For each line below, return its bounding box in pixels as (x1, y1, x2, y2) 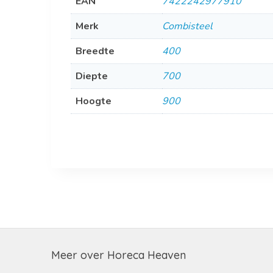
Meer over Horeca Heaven (51, 248, 186, 262)
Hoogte (75, 94, 112, 108)
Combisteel (161, 19, 213, 33)
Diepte (75, 69, 108, 83)
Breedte (75, 44, 115, 58)
